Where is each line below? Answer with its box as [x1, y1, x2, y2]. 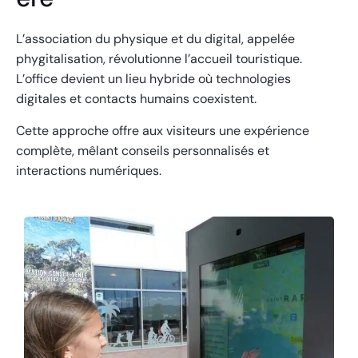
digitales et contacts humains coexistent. [16, 89, 257, 107]
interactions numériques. [16, 161, 161, 179]
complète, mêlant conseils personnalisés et [16, 141, 269, 159]
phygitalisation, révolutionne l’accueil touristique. [16, 50, 302, 67]
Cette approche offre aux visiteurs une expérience [16, 121, 309, 139]
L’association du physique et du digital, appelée [16, 30, 295, 47]
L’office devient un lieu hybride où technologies [16, 70, 291, 87]
